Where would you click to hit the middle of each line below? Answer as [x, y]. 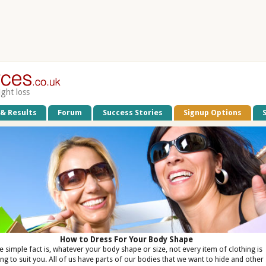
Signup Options [213, 112]
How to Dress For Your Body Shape [126, 240]
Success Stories [133, 112]
